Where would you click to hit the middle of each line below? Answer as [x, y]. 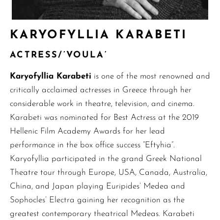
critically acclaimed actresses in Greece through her [101, 90]
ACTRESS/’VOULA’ [59, 55]
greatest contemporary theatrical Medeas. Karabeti [102, 214]
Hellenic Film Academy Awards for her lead [87, 132]
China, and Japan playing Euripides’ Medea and [97, 187]
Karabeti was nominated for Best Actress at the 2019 [104, 118]
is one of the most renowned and [151, 77]
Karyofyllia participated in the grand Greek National [106, 159]
